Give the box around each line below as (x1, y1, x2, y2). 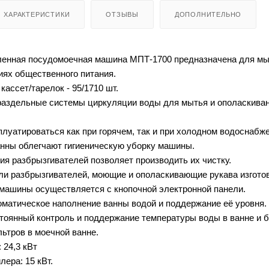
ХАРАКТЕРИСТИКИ (4, 10, 70, 18)
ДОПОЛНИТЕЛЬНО (174, 10, 242, 18)
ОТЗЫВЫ (106, 10, 139, 18)
